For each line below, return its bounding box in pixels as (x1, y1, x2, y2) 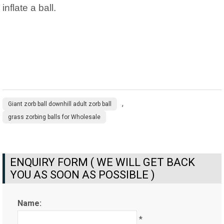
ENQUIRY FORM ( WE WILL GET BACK (10, 155, 195, 168)
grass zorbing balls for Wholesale (8, 113, 100, 120)
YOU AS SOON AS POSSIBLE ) (10, 168, 155, 181)
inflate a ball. (2, 2, 56, 13)
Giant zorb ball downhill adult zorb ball (8, 100, 111, 107)
